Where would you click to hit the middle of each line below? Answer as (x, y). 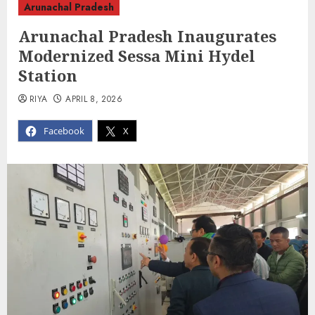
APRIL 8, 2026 (94, 99)
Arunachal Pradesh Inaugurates (147, 36)
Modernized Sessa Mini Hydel (137, 56)
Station (48, 76)
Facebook (64, 131)
